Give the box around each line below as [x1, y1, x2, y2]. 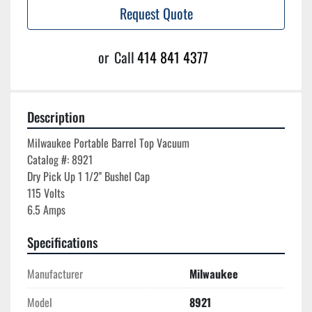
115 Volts [27, 185, 65, 202]
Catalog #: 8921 [27, 151, 93, 169]
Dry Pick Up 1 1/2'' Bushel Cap [27, 168, 150, 185]
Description [27, 107, 85, 127]
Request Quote [119, 3, 193, 24]
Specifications [27, 233, 97, 252]
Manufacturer [27, 265, 83, 283]
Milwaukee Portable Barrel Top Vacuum [27, 134, 189, 152]
